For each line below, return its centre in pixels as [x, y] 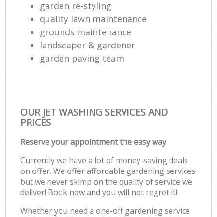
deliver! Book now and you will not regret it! [99, 192]
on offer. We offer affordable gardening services [108, 171]
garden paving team [82, 58]
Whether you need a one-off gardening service [105, 210]
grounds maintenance [86, 32]
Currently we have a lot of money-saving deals [104, 160]
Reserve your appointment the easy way [93, 142]
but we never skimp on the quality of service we [107, 181]
